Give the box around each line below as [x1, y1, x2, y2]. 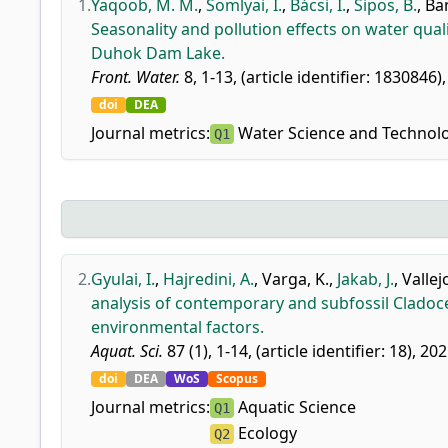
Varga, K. [262, 268, 329, 290]
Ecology [234, 422, 297, 444]
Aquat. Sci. [91, 340, 163, 362]
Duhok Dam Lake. [91, 42, 225, 64]
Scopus [216, 370, 258, 387]
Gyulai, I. [91, 268, 155, 290]
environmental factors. [91, 316, 264, 338]
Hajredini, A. [163, 268, 254, 290]
